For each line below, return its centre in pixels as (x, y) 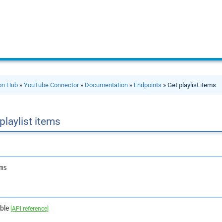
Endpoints (148, 85)
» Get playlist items (189, 85)
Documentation (107, 85)
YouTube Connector (52, 85)
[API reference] (30, 208)
